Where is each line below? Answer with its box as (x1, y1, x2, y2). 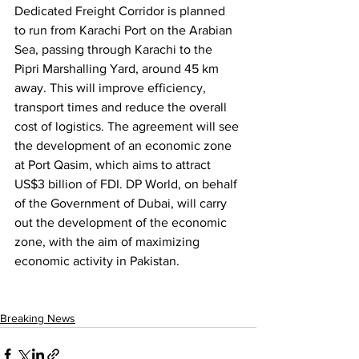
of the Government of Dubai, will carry (14, 196, 230, 211)
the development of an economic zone (14, 139, 235, 153)
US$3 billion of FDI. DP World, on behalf (14, 177, 240, 192)
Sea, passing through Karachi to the (14, 42, 216, 57)
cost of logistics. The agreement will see (14, 119, 242, 134)
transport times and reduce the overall (14, 100, 230, 115)
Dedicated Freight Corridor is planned (14, 4, 228, 18)
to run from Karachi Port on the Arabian (14, 23, 236, 38)
